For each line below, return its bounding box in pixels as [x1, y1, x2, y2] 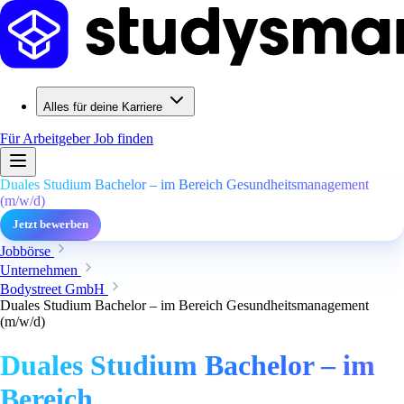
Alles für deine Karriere [43, 100, 162, 114]
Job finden [94, 131, 153, 146]
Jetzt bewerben [13, 218, 88, 231]
